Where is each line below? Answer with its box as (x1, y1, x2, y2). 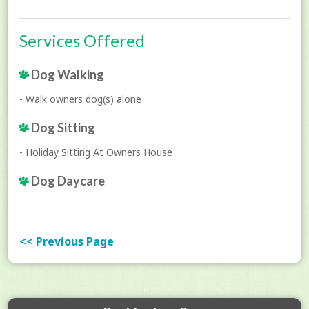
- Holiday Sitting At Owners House (19, 145, 173, 159)
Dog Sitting (29, 119, 96, 135)
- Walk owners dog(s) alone (19, 92, 142, 106)
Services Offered (19, 30, 146, 50)
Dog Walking (29, 66, 105, 82)
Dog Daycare (29, 172, 106, 188)
